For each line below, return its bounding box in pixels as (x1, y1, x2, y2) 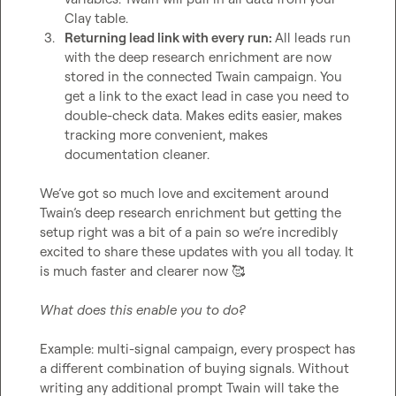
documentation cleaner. (65, 146, 209, 163)
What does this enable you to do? (40, 301, 245, 318)
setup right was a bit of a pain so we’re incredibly (40, 224, 338, 240)
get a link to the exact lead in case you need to (65, 88, 349, 104)
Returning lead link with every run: (65, 29, 275, 46)
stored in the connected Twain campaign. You (65, 68, 342, 85)
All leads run (275, 29, 351, 46)
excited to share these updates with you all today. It (40, 243, 354, 260)
